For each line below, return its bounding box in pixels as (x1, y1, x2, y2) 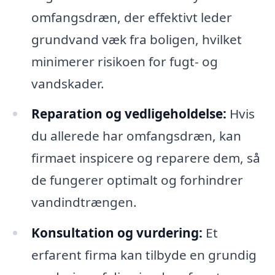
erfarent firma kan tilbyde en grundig (31, 246, 257, 264)
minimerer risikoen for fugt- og (31, 52, 218, 70)
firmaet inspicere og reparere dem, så (31, 149, 260, 167)
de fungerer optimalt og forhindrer (31, 171, 243, 189)
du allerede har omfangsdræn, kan (31, 127, 241, 145)
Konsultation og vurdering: (31, 224, 203, 242)
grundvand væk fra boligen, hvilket (31, 30, 242, 48)
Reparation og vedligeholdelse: (31, 105, 227, 123)
